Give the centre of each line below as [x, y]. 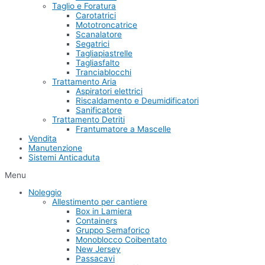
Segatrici [93, 44]
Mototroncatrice [106, 25]
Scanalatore [99, 35]
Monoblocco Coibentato [121, 240]
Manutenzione [55, 148]
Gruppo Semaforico [113, 230]
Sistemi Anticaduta [64, 158]
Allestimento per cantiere [100, 202]
